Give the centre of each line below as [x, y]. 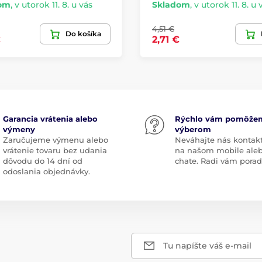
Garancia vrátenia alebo [50, 118]
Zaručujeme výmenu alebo [55, 139]
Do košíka [83, 33]
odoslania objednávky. [46, 171]
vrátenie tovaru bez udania [55, 150]
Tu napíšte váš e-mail [207, 245]
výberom [193, 129]
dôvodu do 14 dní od [42, 161]
